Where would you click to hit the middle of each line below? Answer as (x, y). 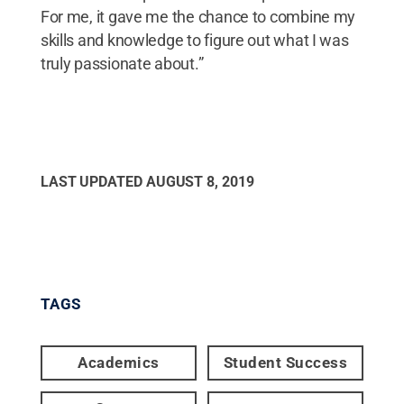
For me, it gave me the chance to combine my (198, 16)
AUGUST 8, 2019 (200, 181)
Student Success (285, 362)
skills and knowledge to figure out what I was (194, 40)
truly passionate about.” (122, 63)
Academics (119, 362)
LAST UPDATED (93, 181)
